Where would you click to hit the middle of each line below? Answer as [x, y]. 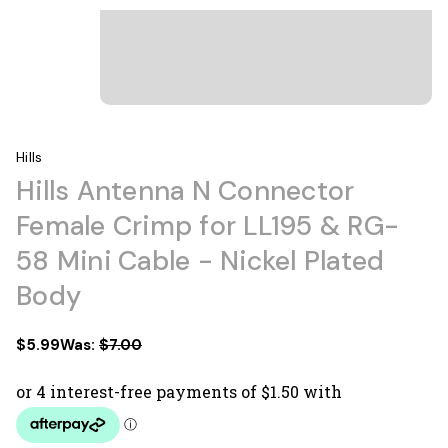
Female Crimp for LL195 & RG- [207, 225]
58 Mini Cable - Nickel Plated [200, 260]
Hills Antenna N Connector [185, 190]
